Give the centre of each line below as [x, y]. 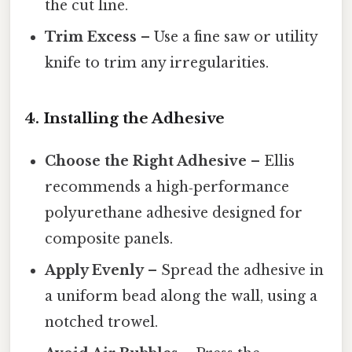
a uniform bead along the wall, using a [181, 296]
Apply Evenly [95, 270]
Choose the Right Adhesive [146, 161]
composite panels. [109, 238]
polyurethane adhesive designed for [174, 213]
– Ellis [271, 161]
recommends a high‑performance [167, 187]
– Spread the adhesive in [234, 270]
